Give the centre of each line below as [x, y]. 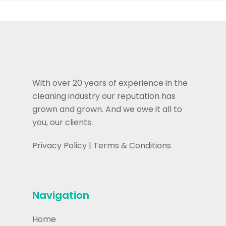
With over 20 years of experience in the [110, 83]
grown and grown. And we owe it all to [107, 109]
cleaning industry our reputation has [104, 96]
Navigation [61, 195]
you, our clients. [63, 123]
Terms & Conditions [132, 146]
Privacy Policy [60, 146]
